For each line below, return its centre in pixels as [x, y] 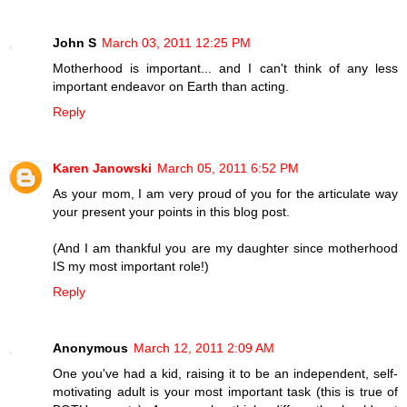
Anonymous [90, 347]
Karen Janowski [102, 168]
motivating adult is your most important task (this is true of [225, 391]
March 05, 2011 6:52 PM [228, 168]
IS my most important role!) [131, 266]
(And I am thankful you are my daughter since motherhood [225, 248]
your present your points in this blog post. [171, 211]
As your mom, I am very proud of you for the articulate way [225, 193]
